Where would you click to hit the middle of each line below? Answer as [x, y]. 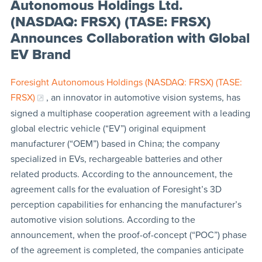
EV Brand [40, 54]
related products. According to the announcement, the [121, 174]
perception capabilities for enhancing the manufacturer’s [126, 204]
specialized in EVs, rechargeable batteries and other [116, 159]
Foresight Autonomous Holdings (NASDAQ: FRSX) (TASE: [126, 82]
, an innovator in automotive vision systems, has [143, 97]
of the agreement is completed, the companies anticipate [127, 250]
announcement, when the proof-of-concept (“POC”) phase [128, 235]
